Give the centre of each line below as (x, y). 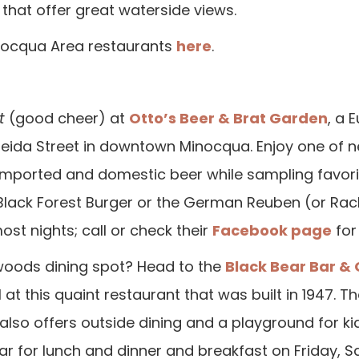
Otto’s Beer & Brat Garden (228, 119)
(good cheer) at (67, 119)
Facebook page (272, 232)
